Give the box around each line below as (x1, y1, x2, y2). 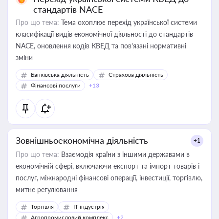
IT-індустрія (73, 203, 105, 210)
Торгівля (31, 203, 54, 210)
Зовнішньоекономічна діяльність (16, 135, 148, 146)
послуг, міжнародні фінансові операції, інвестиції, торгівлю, (16, 174, 202, 182)
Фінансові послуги (31, 82, 81, 89)
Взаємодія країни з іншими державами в (59, 150, 190, 158)
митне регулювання (16, 185, 78, 194)
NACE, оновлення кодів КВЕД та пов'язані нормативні (16, 42, 186, 50)
